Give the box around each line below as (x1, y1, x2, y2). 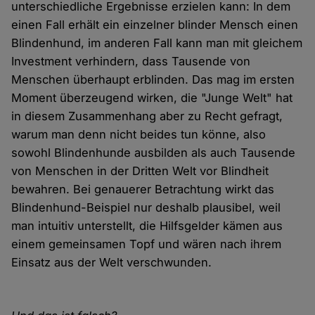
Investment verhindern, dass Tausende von (11, 54, 251, 69)
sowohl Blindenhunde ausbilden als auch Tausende (11, 146, 296, 160)
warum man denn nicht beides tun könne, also (11, 127, 266, 142)
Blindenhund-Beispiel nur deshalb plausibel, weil (11, 200, 281, 215)
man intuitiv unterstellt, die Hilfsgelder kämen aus (11, 219, 283, 233)
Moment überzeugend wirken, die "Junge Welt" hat (11, 91, 293, 105)
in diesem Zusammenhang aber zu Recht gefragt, (11, 109, 283, 124)
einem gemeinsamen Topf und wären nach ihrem (11, 237, 282, 252)
